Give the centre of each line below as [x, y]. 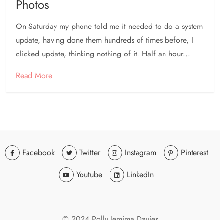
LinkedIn [140, 175]
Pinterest [194, 153]
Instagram [140, 153]
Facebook [38, 153]
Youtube [89, 175]
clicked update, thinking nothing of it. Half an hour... [103, 54]
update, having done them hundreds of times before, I [104, 40]
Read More [34, 76]
